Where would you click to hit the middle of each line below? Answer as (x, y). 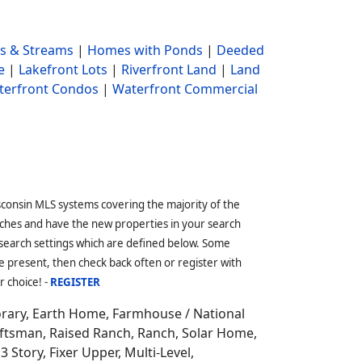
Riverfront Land (168, 69)
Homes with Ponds (145, 50)
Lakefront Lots (63, 69)
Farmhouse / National (179, 314)
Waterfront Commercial (185, 89)
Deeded (240, 50)
